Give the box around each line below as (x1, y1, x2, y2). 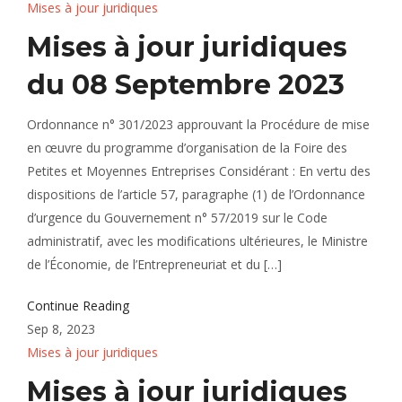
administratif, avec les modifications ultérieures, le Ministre (27, 232, 368, 249)
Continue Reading (27, 297, 129, 314)
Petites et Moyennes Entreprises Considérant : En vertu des (27, 162, 371, 179)
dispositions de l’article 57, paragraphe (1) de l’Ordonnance (27, 186, 365, 203)
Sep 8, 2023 (27, 320, 95, 337)
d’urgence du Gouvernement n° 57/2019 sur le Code (27, 209, 328, 226)
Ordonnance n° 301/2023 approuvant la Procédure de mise (27, 116, 370, 133)
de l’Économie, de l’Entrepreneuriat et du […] (27, 256, 282, 273)
